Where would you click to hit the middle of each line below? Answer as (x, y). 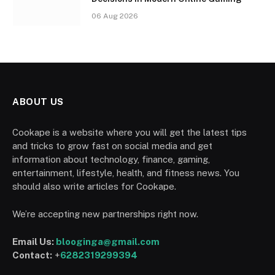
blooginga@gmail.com (108, 242)
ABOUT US (38, 102)
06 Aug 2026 (115, 16)
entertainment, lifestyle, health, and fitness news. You (126, 173)
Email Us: (34, 242)
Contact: (32, 255)
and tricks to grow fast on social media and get (112, 146)
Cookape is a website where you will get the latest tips (130, 133)
